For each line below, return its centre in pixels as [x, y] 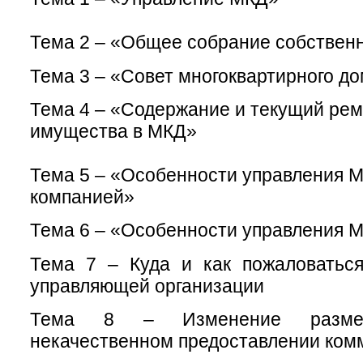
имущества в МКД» [113, 131]
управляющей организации [147, 286]
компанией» [82, 196]
